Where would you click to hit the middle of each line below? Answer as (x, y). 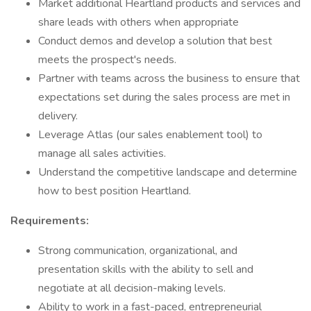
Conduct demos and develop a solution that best (155, 41)
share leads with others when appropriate (138, 22)
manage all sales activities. (102, 153)
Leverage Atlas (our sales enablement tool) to (150, 135)
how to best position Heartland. (115, 191)
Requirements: (50, 221)
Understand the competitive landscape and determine (168, 172)
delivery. (58, 116)
